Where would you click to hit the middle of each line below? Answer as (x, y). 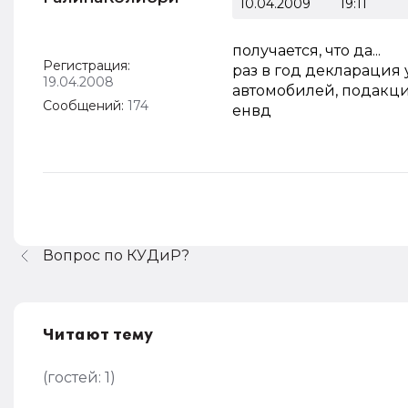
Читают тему (98, 335)
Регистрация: (87, 66)
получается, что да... (306, 51)
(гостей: (74, 377)
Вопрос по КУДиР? (116, 255)
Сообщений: (85, 106)
